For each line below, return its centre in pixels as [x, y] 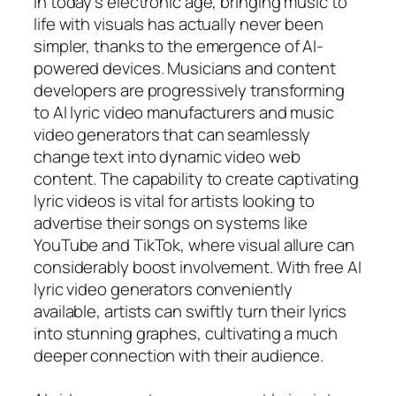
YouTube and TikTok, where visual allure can [194, 244]
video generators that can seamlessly [172, 134]
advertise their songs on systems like [171, 222]
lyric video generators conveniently [163, 289]
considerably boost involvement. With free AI [198, 267]
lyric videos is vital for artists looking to [174, 200]
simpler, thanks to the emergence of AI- [179, 46]
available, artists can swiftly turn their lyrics [190, 311]
